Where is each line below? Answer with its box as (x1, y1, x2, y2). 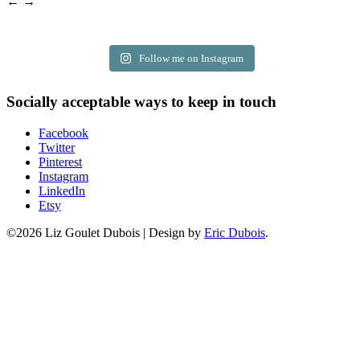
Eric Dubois (204, 225, 265, 239)
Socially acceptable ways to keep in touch (6, 93, 276, 111)
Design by (149, 225, 204, 239)
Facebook (39, 125, 88, 140)
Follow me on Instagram (139, 52, 244, 65)
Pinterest (39, 154, 82, 169)
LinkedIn (39, 183, 85, 198)
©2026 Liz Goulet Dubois (6, 225, 143, 239)
